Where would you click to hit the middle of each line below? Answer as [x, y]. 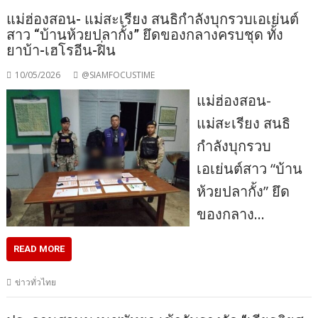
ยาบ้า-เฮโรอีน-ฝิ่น [61, 50]
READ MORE [39, 248]
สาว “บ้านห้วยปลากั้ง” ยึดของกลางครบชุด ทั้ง [145, 34]
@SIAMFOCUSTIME [119, 75]
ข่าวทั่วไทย [36, 282]
